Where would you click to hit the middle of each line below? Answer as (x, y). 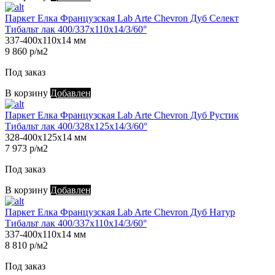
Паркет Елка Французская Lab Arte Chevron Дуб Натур (120, 212)
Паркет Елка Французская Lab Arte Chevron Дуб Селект (122, 18)
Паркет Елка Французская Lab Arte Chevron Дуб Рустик (122, 115)
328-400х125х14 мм (46, 137)
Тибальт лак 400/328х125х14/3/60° (76, 126)
